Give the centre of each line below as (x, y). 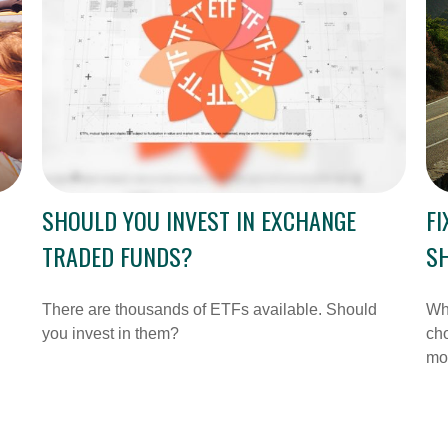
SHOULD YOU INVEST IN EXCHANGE (199, 226)
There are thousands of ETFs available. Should (210, 316)
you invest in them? (111, 340)
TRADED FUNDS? (118, 262)
